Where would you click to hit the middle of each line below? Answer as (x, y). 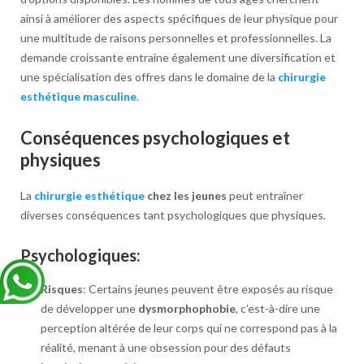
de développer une (89, 309)
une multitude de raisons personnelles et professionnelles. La (175, 37)
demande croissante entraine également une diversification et (178, 57)
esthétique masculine (78, 96)
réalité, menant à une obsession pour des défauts (165, 348)
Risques (61, 289)
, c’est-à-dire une (277, 309)
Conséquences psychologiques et (155, 137)
